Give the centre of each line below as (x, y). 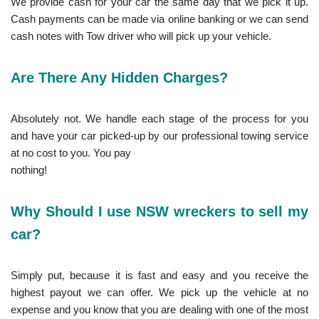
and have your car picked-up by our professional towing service (159, 135)
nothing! (29, 169)
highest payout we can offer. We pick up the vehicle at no (159, 292)
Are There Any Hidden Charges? (119, 77)
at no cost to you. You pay (71, 152)
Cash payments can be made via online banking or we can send (159, 19)
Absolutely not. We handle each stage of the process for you (159, 118)
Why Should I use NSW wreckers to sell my (159, 211)
